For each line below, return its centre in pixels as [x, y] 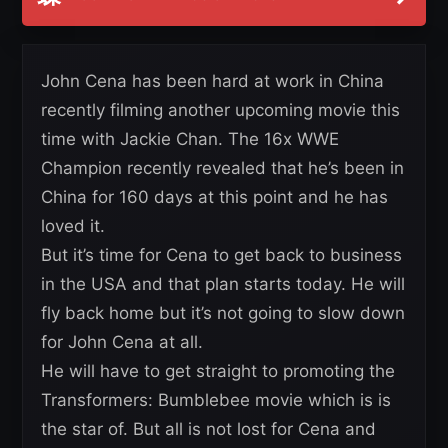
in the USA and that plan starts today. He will [223, 284]
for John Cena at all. [122, 342]
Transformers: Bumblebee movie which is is [216, 400]
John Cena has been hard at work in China [212, 81]
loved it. [73, 226]
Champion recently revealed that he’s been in [222, 168]
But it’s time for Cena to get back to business [221, 255]
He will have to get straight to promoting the [218, 371]
